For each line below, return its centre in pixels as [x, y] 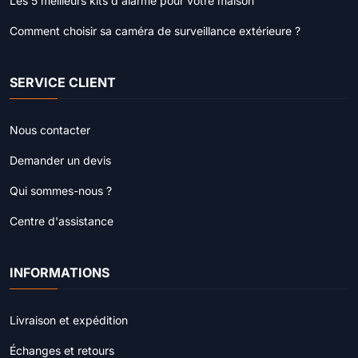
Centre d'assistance [62, 221]
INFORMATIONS [60, 273]
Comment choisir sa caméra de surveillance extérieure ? [155, 31]
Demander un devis [60, 161]
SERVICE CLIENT [63, 83]
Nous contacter [50, 130]
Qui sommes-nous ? [61, 191]
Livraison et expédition [69, 320]
